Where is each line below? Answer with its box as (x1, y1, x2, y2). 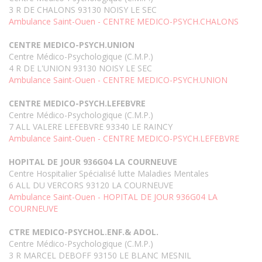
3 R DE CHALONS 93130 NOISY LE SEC (9, 4, 157, 16)
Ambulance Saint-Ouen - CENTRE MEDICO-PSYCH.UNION (9, 74, 227, 86)
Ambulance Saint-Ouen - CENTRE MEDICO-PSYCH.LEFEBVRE (9, 133, 239, 144)
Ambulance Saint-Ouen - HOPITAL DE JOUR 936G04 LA (9, 191, 218, 203)
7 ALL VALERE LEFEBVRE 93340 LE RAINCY (9, 121, 173, 133)
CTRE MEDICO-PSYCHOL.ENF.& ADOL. (9, 226, 158, 238)
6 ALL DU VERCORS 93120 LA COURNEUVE (9, 180, 173, 191)
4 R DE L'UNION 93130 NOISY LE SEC (9, 63, 152, 74)
